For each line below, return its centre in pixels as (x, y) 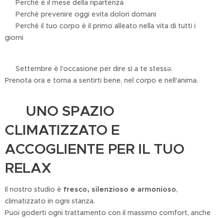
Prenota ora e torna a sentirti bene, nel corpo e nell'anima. (101, 80)
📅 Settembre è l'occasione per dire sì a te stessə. (89, 68)
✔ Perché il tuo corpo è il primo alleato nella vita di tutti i (100, 26)
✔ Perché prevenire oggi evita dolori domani (81, 14)
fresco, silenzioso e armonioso (120, 189)
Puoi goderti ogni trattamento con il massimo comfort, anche (108, 212)
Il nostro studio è (34, 189)
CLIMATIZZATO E (62, 130)
